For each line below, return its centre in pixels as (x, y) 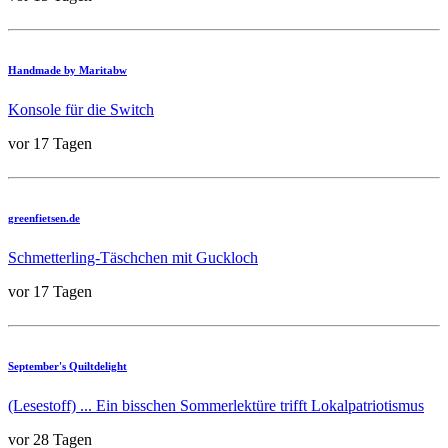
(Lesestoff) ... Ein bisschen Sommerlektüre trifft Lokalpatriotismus (216, 405)
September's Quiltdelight (67, 365)
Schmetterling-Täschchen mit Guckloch (133, 257)
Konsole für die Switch (81, 109)
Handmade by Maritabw (67, 69)
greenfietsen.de (44, 217)
